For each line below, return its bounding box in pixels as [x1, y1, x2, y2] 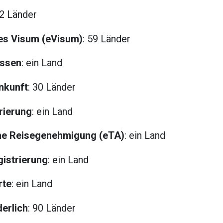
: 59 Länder [83, 32, 130, 45]
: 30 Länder [28, 81, 76, 93]
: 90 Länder [28, 202, 76, 214]
